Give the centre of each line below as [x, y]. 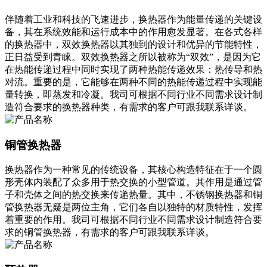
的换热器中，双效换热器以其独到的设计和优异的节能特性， [133, 44]
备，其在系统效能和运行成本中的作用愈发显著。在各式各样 [133, 32]
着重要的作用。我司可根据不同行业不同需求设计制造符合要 [133, 220]
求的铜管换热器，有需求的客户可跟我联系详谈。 [110, 232]
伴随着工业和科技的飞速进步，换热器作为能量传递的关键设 [133, 19]
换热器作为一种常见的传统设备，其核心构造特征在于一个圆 [133, 170]
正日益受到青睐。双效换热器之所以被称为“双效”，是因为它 [133, 57]
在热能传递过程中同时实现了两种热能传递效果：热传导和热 [133, 69]
